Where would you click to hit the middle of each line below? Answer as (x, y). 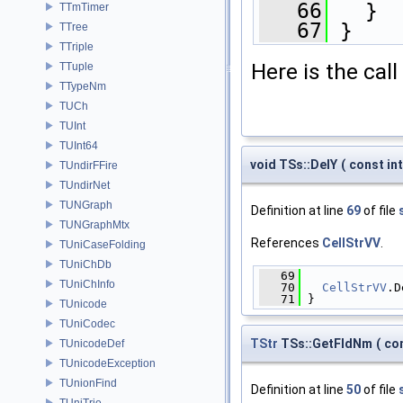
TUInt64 (79, 145)
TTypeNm (83, 86)
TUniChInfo (87, 284)
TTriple (76, 46)
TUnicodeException (107, 363)
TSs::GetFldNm (325, 343)
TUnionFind (88, 383)
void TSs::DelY (294, 164)
